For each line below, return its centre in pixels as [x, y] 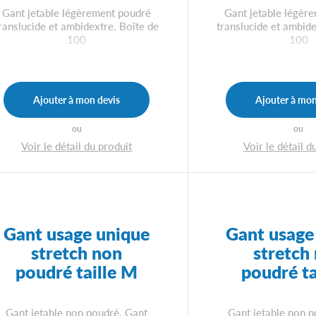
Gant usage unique [77, 233]
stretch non [77, 253]
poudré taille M [77, 272]
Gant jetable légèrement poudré [77, 13]
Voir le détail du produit [77, 145]
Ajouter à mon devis [77, 100]
